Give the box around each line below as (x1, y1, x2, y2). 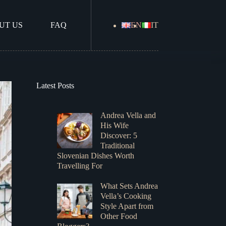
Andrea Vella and (100, 110, 156, 120)
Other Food (100, 211, 138, 221)
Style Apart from (100, 201, 154, 211)
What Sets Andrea (100, 181, 158, 191)
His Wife (100, 121, 129, 130)
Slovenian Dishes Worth (56, 151, 134, 160)
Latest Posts (36, 81, 74, 90)
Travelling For (56, 161, 102, 171)
